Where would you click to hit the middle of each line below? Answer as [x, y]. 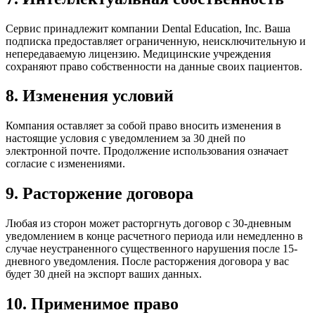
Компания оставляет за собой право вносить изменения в [143, 126]
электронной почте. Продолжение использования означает [147, 151]
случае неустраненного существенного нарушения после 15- [152, 249]
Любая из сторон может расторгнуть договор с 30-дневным [148, 224]
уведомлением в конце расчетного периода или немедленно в [154, 236]
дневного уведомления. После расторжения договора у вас [147, 262]
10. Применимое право [92, 304]
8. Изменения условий [90, 96]
